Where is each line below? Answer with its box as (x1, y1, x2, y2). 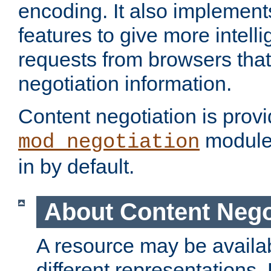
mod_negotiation (18, 131, 200, 154)
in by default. (18, 155, 134, 178)
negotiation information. (18, 72, 232, 96)
